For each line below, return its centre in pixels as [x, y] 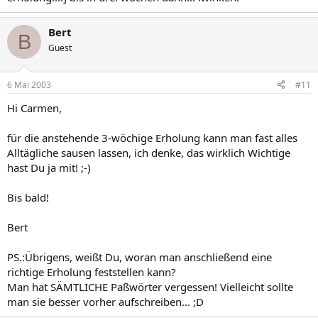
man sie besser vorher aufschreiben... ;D [105, 301]
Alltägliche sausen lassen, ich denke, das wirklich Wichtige [149, 152]
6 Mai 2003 [29, 84]
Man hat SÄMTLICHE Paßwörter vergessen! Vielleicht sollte [150, 286]
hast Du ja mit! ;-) [49, 167]
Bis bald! [28, 197]
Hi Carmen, [34, 108]
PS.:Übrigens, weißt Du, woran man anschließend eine [139, 257]
